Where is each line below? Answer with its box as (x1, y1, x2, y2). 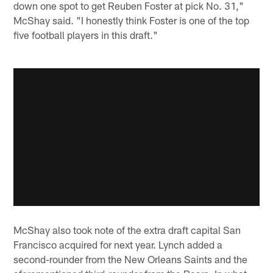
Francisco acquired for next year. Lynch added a (13, 238, 223, 250)
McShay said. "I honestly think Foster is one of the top (13, 14, 250, 27)
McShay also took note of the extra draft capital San (13, 223, 241, 236)
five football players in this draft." (13, 29, 158, 41)
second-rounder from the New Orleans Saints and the (13, 252, 248, 265)
